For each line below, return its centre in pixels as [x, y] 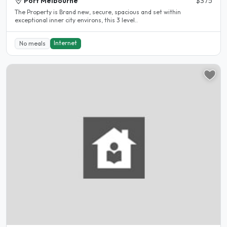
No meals [32, 43]
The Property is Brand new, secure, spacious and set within [98, 12]
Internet [66, 43]
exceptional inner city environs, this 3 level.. [76, 20]
